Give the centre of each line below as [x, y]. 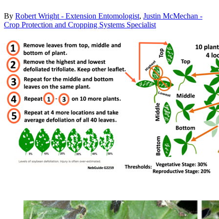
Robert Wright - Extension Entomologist [77, 16]
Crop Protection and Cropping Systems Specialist [80, 25]
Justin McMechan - [173, 16]
